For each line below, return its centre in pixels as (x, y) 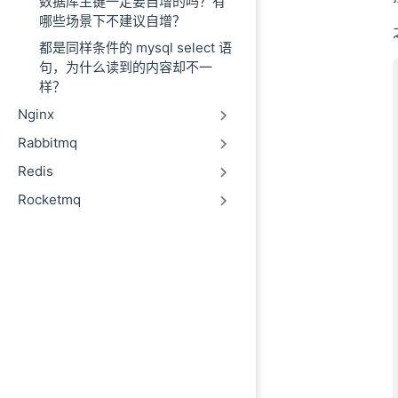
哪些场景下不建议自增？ (112, 21)
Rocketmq (49, 199)
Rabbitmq (48, 143)
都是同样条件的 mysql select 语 (135, 48)
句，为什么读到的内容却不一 (126, 67)
